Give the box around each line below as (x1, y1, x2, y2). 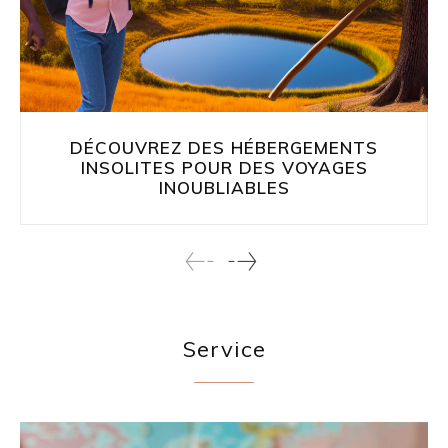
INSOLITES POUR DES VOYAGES (80, 156, 368, 178)
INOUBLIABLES (158, 176, 290, 198)
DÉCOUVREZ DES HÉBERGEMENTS (70, 136, 378, 158)
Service (182, 334, 266, 363)
